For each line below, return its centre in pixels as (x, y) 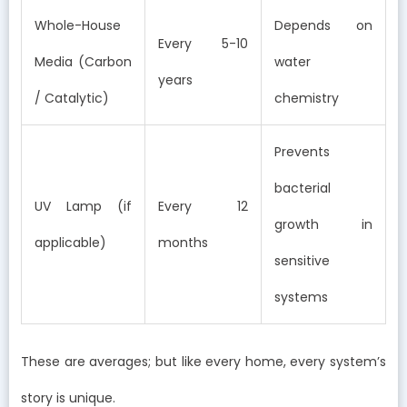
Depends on (323, 25)
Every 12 (203, 206)
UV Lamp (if (83, 206)
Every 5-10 (203, 43)
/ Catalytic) (72, 98)
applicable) (70, 242)
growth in (323, 224)
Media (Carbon (83, 61)
